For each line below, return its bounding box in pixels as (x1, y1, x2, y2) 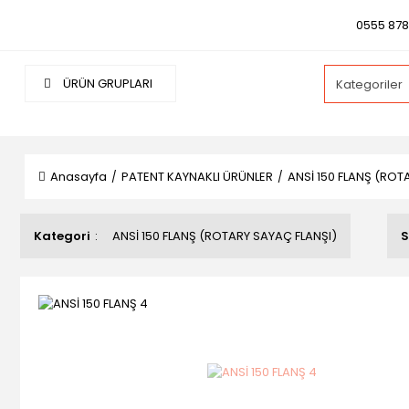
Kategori (34, 227, 90, 245)
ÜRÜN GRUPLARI (60, 75, 152, 92)
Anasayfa (50, 168, 107, 185)
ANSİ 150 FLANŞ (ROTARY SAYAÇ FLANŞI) (112, 227, 337, 245)
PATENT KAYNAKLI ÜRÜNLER (121, 168, 273, 185)
